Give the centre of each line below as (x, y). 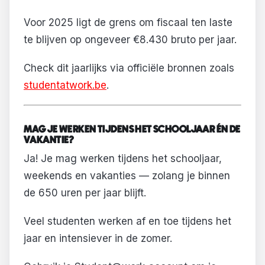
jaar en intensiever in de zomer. (98, 239)
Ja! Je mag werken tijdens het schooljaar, (123, 159)
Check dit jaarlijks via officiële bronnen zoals (129, 68)
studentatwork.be (65, 85)
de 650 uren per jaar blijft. (85, 193)
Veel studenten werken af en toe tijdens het (127, 222)
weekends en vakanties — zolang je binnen (127, 176)
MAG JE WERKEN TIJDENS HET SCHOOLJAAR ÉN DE (132, 129)
